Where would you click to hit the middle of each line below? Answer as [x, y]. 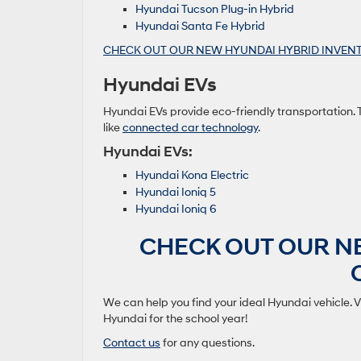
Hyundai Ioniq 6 [177, 210]
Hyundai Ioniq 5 [176, 193]
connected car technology [190, 128]
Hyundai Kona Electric [193, 176]
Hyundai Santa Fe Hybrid [201, 27]
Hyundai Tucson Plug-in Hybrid [216, 10]
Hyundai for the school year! [175, 319]
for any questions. [207, 343]
